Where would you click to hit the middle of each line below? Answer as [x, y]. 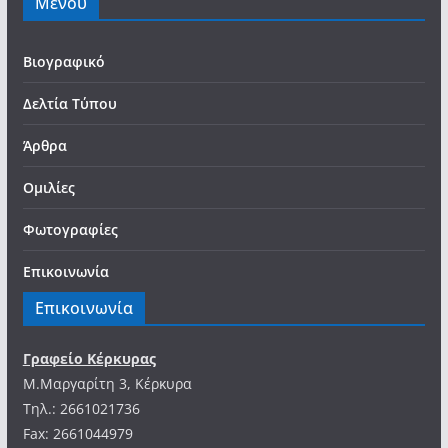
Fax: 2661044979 [77, 433]
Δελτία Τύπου [69, 103]
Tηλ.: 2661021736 [81, 408]
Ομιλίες [48, 187]
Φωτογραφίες [70, 229]
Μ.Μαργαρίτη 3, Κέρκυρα [107, 383]
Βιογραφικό [63, 61]
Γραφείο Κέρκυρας [89, 358]
